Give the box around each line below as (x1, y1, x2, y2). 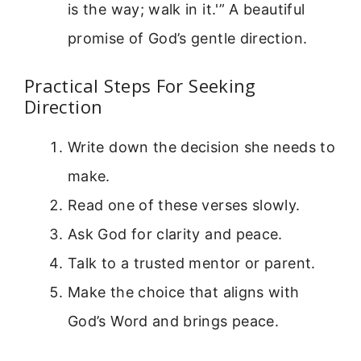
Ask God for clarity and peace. (68, 225, 283, 243)
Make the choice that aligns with (68, 283, 300, 301)
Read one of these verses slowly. (68, 196, 301, 214)
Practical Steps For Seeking (24, 73, 256, 98)
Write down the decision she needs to (68, 138, 335, 156)
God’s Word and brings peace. (68, 312, 280, 330)
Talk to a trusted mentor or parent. (68, 254, 316, 272)
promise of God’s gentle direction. (68, 29, 308, 47)
